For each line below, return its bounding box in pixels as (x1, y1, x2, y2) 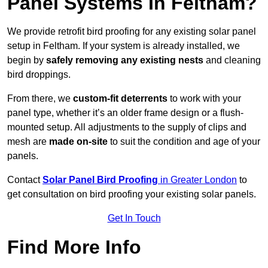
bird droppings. (7, 69, 71, 80)
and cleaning (203, 55, 261, 66)
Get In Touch (107, 213, 161, 224)
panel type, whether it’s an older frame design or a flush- (7, 108, 243, 118)
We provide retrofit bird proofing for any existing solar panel (7, 26, 256, 37)
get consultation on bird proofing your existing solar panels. (7, 189, 256, 200)
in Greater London (160, 175, 237, 185)
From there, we (7, 93, 71, 104)
